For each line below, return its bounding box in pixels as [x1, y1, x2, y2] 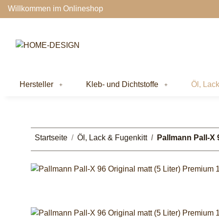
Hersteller [20, 80, 53, 88]
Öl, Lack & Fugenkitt [77, 133, 147, 142]
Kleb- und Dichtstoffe [86, 80, 158, 88]
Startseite [35, 133, 67, 142]
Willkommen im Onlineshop [8, 4, 103, 13]
